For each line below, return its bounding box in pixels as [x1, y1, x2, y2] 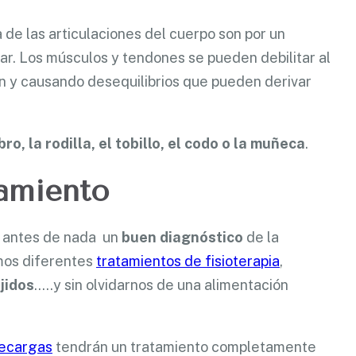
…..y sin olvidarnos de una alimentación [34, 276, 288, 293]
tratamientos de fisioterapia [96, 252, 280, 269]
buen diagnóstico [122, 228, 243, 246]
